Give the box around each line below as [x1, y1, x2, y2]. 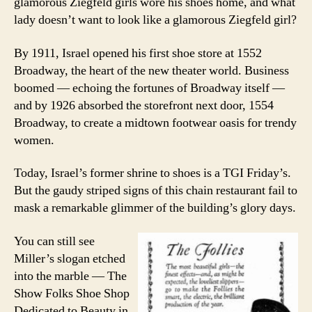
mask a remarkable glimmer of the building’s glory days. [14, 200, 296, 217]
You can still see [14, 233, 95, 249]
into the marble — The [14, 267, 127, 284]
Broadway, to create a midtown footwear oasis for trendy [14, 114, 297, 131]
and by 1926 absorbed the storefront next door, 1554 [14, 97, 274, 114]
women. [14, 132, 54, 148]
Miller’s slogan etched [14, 250, 125, 267]
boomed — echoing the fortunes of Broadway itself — [14, 79, 285, 96]
